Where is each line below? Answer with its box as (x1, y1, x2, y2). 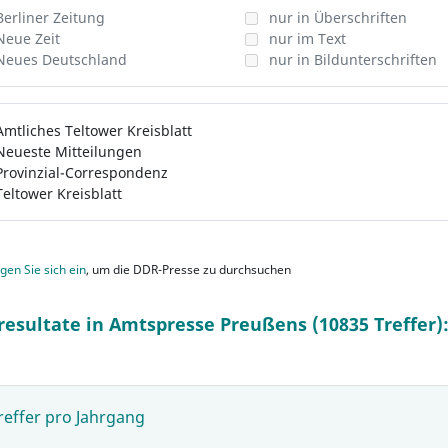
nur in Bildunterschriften (268, 50, 437, 69)
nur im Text (268, 29, 346, 48)
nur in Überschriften (268, 8, 407, 27)
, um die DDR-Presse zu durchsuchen (86, 262, 291, 277)
